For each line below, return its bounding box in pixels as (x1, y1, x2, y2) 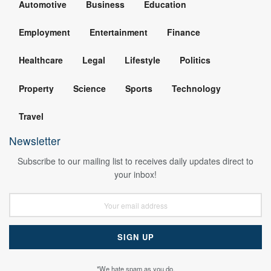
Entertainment (90, 26, 148, 39)
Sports (125, 82, 152, 94)
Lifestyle (125, 54, 160, 67)
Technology (172, 82, 221, 94)
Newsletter (9, 133, 60, 149)
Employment (19, 26, 70, 39)
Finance (167, 26, 200, 39)
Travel (19, 110, 44, 123)
